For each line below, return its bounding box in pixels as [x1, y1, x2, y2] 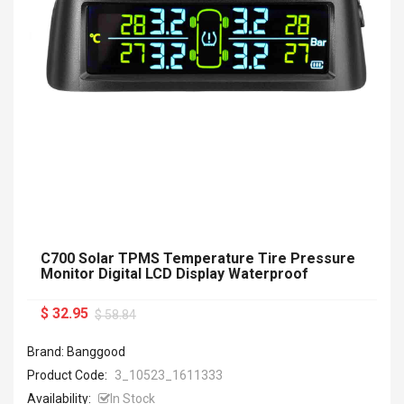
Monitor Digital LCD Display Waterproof [41, 265, 308, 282]
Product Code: [27, 368, 110, 382]
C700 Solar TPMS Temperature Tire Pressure [41, 250, 355, 267]
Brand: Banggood [27, 344, 125, 359]
